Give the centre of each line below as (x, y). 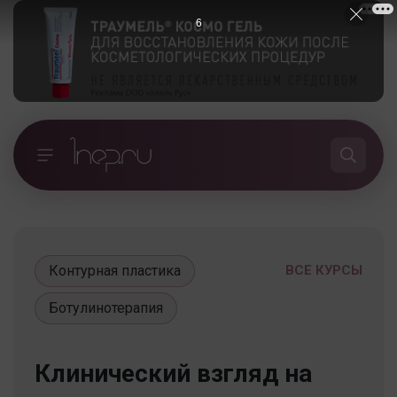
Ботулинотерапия (106, 307)
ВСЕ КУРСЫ (324, 270)
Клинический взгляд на (173, 373)
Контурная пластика (115, 270)
